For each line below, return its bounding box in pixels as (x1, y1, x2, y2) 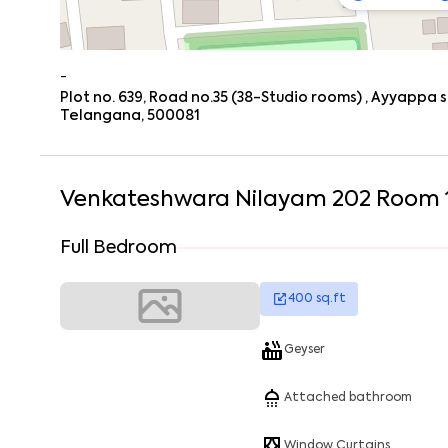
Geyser (284, 344, 325, 356)
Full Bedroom (60, 239, 177, 257)
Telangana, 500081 (60, 109, 200, 123)
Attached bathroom (284, 392, 412, 404)
